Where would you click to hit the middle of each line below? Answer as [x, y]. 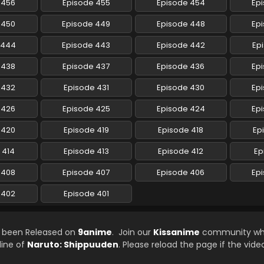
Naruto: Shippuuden [73, 245]
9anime [95, 232]
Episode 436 [181, 67]
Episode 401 [86, 194]
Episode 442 [181, 45]
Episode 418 [181, 130]
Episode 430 [181, 88]
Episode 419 [86, 130]
